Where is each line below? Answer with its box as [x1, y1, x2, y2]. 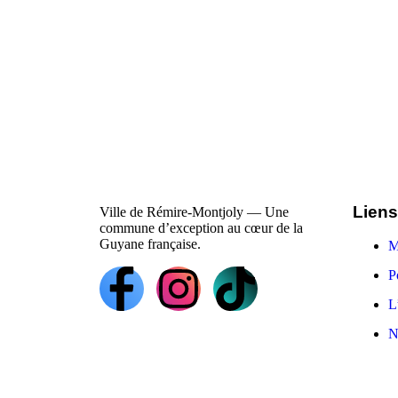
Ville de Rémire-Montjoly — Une [99, 204, 289, 219]
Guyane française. [99, 236, 201, 251]
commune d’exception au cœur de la [99, 220, 303, 235]
